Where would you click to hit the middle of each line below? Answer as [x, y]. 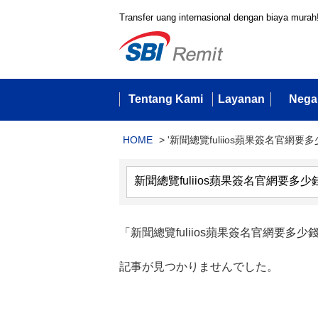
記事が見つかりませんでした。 [199, 267]
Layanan [241, 99]
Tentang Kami [166, 99]
